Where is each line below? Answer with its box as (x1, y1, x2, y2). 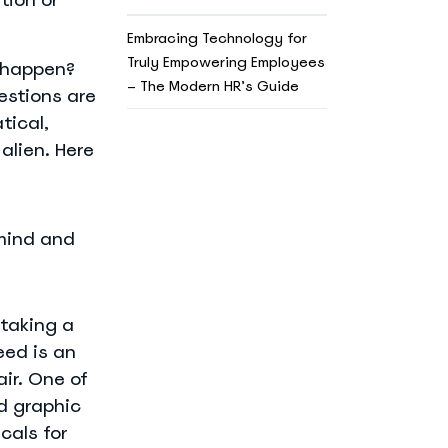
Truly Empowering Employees (126, 52, 325, 71)
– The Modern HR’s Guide (126, 76, 299, 95)
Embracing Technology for (126, 28, 307, 47)
